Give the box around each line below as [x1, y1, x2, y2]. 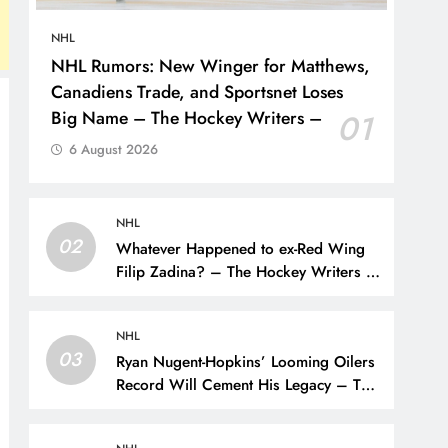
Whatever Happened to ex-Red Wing [116, 237, 366, 260]
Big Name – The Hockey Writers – [51, 104, 323, 131]
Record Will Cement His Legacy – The [116, 373, 378, 396]
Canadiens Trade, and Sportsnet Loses [51, 78, 344, 105]
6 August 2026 [69, 139, 159, 159]
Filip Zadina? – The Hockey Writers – [116, 260, 379, 283]
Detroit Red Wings [116, 283, 243, 306]
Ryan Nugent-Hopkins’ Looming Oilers [116, 350, 376, 373]
